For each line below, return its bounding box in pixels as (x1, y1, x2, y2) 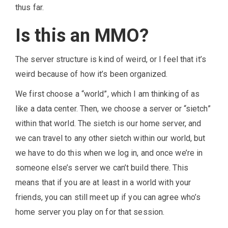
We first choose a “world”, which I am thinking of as (15, 89, 200, 99)
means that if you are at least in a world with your (15, 178, 191, 188)
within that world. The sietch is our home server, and (15, 119, 202, 129)
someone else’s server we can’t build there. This (15, 163, 188, 173)
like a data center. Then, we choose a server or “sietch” (15, 104, 211, 114)
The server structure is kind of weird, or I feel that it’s (15, 54, 206, 65)
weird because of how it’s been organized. (15, 69, 168, 79)
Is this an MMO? (15, 25, 149, 47)
